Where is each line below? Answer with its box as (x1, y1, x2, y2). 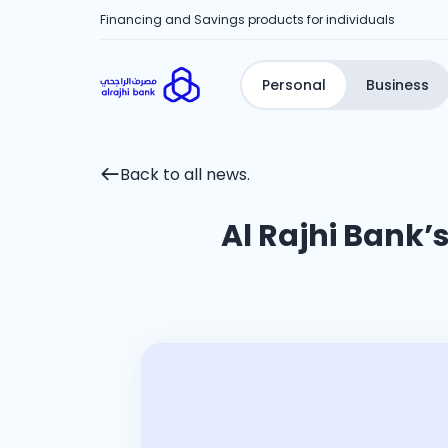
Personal (262, 75, 326, 95)
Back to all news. (120, 163, 250, 186)
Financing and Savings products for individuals (100, 10, 395, 28)
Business (366, 75, 429, 95)
